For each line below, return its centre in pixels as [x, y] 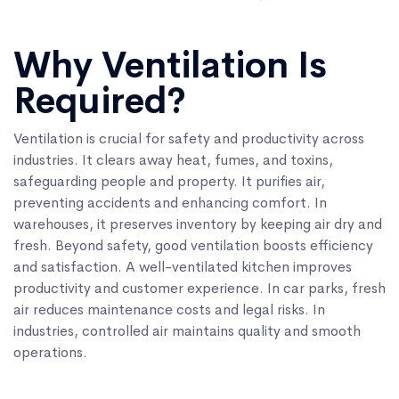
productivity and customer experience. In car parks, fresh [199, 289]
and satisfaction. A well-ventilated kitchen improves [183, 267]
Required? [100, 102]
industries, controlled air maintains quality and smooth [187, 331]
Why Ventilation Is [170, 66]
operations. [50, 353]
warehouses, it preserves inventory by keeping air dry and [198, 224]
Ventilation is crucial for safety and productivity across [189, 139]
